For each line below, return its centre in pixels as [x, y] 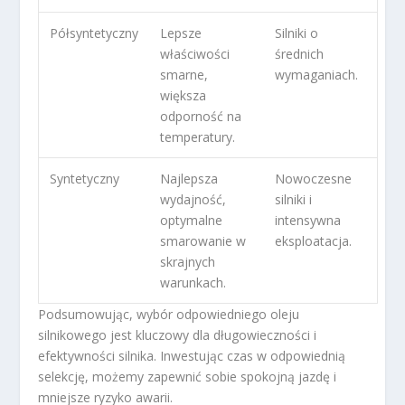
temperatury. [198, 137]
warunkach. [193, 283]
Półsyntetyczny [94, 33]
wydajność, [193, 200]
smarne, [184, 75]
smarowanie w [203, 241]
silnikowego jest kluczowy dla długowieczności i [178, 335]
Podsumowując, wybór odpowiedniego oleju [169, 315]
